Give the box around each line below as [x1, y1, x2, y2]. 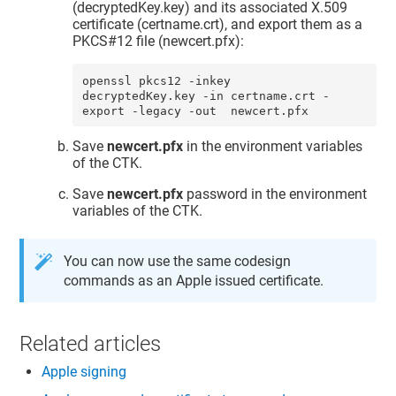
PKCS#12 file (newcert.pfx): [72, 33, 245, 50]
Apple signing [42, 363, 127, 381]
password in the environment [183, 185, 368, 202]
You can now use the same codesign [64, 253, 292, 270]
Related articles [19, 331, 162, 356]
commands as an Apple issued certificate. [64, 272, 324, 290]
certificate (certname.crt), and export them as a [72, 16, 363, 34]
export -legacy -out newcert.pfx [81, 103, 308, 118]
